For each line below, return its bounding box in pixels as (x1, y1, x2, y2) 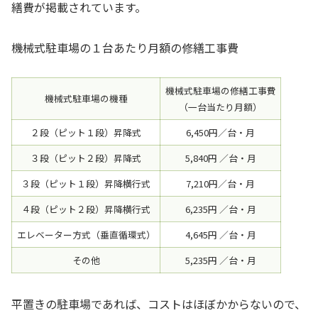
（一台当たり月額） (179, 100, 262, 114)
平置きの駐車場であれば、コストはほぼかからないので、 (11, 295, 306, 313)
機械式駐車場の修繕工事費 (165, 84, 276, 98)
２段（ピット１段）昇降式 (31, 126, 141, 140)
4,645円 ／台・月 (185, 228, 256, 242)
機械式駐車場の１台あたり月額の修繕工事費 (11, 38, 238, 56)
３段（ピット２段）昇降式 (31, 151, 141, 165)
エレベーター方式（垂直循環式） (16, 228, 155, 242)
